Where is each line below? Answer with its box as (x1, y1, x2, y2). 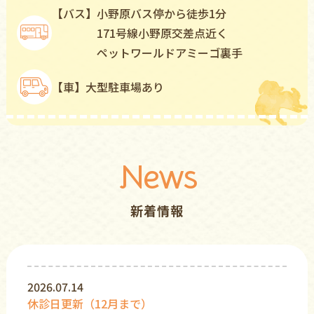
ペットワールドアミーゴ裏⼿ (96, 44, 243, 61)
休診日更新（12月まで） (27, 295, 152, 312)
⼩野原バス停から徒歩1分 (96, 5, 226, 22)
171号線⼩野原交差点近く (96, 25, 228, 41)
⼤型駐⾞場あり (85, 78, 164, 95)
